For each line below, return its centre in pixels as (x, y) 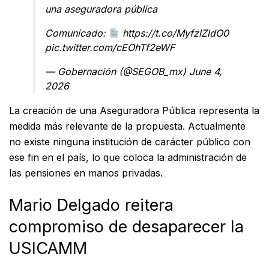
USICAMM (48, 248)
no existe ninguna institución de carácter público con (130, 142)
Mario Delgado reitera (91, 205)
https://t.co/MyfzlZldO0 (176, 33)
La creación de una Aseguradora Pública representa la (134, 111)
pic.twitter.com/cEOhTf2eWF (110, 48)
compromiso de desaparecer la (126, 226)
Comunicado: (77, 33)
